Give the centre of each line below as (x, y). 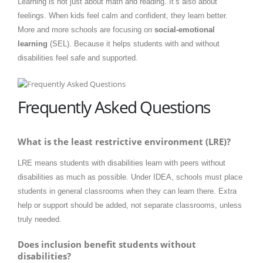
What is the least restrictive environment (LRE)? (124, 141)
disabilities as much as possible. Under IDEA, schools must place (130, 177)
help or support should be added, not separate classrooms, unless (130, 205)
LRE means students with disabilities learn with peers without (122, 163)
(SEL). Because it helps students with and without (134, 44)
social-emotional (185, 30)
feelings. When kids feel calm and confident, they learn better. (123, 16)
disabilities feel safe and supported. (78, 58)
